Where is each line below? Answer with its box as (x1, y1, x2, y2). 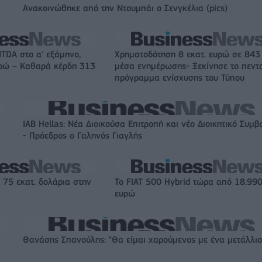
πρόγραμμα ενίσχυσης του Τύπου (115, 73, 244, 84)
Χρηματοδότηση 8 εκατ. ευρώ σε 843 (115, 49, 260, 60)
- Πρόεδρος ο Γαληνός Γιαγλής (23, 130, 142, 142)
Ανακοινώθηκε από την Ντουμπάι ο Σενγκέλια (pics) (23, 3, 227, 14)
